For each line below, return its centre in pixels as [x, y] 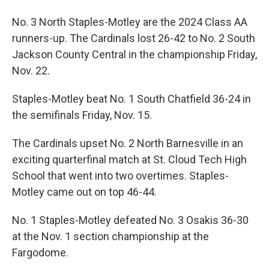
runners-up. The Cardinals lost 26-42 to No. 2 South [134, 38]
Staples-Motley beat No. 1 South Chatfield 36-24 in [131, 99]
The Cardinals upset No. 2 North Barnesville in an [128, 144]
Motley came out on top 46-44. [84, 192]
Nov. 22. [31, 71]
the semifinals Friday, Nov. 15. [82, 115]
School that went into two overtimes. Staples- [120, 176]
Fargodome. [40, 253]
